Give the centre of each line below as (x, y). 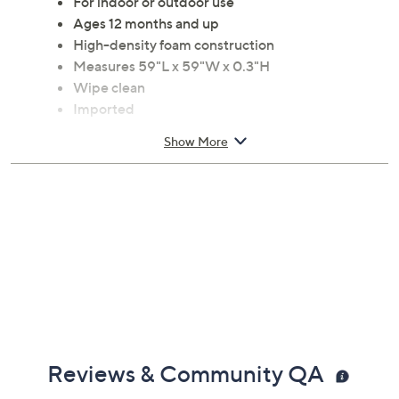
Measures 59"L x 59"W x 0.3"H (171, 66)
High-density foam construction (174, 45)
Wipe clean (109, 88)
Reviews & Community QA (188, 374)
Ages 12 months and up (146, 24)
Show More (196, 141)
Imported (104, 109)
